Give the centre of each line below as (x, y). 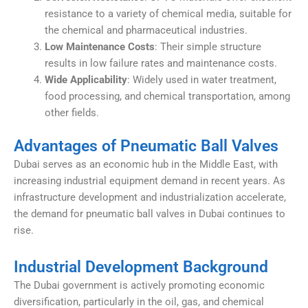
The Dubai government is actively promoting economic (139, 285)
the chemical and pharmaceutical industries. (146, 30)
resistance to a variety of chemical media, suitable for (168, 13)
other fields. (72, 112)
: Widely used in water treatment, (202, 79)
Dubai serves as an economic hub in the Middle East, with (146, 165)
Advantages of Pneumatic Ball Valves (146, 146)
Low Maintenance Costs (100, 46)
